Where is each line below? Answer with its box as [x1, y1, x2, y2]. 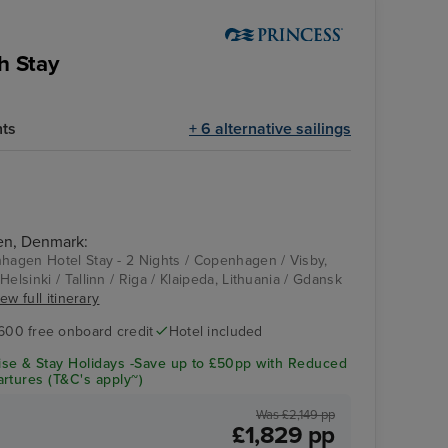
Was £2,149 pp [256, 406, 335, 423]
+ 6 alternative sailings [189, 118, 351, 139]
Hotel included [168, 322, 263, 340]
